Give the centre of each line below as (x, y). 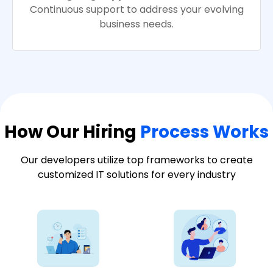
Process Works (204, 132)
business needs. (136, 24)
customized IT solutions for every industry (136, 175)
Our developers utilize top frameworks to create (136, 160)
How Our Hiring (72, 132)
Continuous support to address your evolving (136, 10)
